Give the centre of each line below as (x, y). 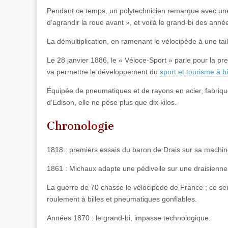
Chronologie (80, 126)
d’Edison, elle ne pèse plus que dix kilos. (112, 102)
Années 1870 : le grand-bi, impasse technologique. (129, 218)
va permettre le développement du (103, 72)
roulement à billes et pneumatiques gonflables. (122, 199)
